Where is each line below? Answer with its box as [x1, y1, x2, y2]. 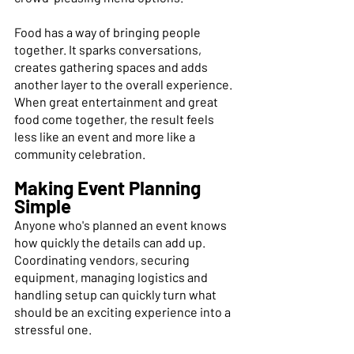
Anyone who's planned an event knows [14, 217, 229, 232]
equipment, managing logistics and [14, 269, 210, 284]
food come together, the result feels [14, 111, 217, 126]
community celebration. [14, 145, 148, 161]
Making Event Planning [14, 175, 205, 199]
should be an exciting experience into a [14, 303, 233, 319]
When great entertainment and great [14, 93, 220, 109]
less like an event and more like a [14, 128, 198, 144]
